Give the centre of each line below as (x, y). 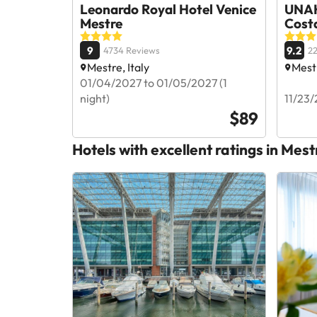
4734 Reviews (132, 50)
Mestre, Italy (118, 67)
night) (95, 98)
